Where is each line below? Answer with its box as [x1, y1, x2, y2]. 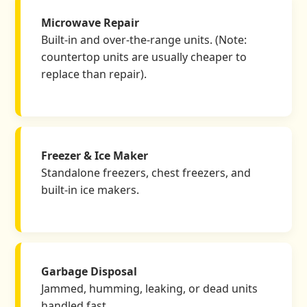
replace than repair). [41, 66, 147, 82]
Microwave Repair [41, 14, 140, 30]
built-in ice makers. [41, 182, 140, 197]
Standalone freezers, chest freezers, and [41, 165, 251, 180]
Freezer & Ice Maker [41, 148, 149, 163]
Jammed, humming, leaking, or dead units [41, 281, 258, 297]
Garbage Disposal [41, 264, 138, 280]
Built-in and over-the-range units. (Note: [41, 32, 247, 47]
